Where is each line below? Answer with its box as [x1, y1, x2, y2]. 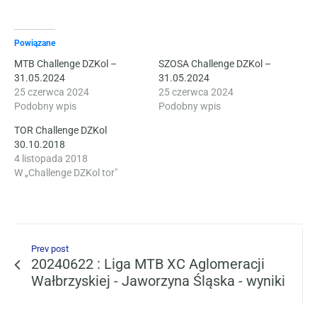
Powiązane [14, 38, 55, 48]
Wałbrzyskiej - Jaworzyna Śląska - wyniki [31, 272, 285, 289]
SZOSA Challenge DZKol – [158, 58, 271, 69]
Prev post [31, 243, 69, 254]
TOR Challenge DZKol [14, 125, 107, 136]
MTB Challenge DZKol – [14, 58, 117, 69]
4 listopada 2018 [14, 153, 88, 164]
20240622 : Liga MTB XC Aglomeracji [31, 255, 265, 272]
